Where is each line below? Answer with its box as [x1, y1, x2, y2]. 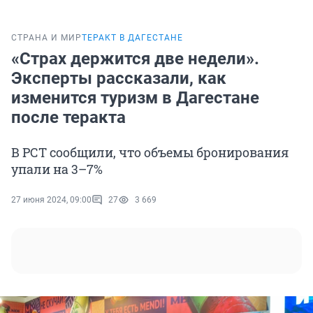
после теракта [11, 108, 126, 128]
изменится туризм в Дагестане [11, 88, 259, 108]
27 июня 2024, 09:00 [11, 195, 92, 205]
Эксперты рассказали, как [11, 68, 226, 89]
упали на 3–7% [11, 161, 103, 178]
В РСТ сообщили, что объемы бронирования [11, 144, 289, 161]
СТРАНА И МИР [11, 33, 82, 43]
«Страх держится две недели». [11, 49, 259, 69]
